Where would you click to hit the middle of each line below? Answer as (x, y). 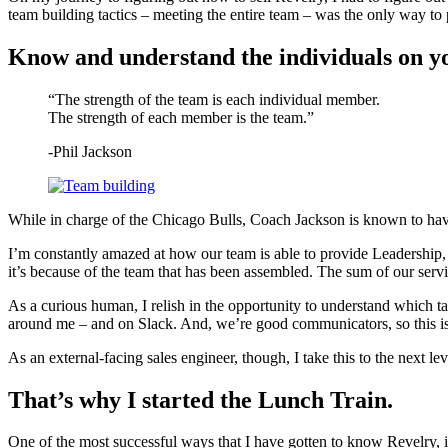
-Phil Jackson (90, 151)
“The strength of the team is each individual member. (214, 99)
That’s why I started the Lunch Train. (200, 399)
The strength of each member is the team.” (181, 117)
